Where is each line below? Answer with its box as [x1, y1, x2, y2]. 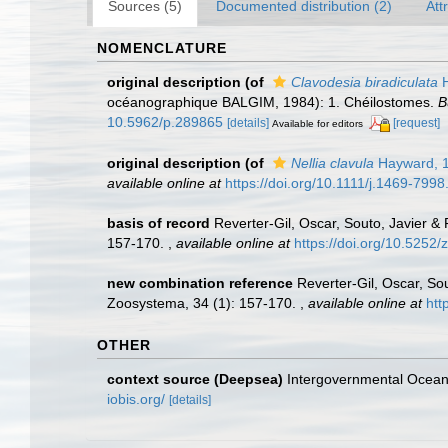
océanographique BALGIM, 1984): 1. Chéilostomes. [107, 94, 438, 110]
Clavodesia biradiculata [291, 74, 438, 90]
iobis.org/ [107, 390, 165, 407]
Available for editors [272, 118, 363, 129]
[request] [393, 116, 440, 130]
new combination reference [107, 274, 293, 291]
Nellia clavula [291, 154, 374, 171]
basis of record [107, 214, 210, 231]
